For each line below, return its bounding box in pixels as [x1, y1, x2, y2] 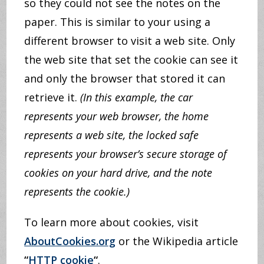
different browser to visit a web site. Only [24, 34, 236, 48]
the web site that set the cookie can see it [24, 52, 239, 67]
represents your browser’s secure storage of [24, 147, 227, 161]
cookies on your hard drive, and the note [24, 166, 213, 180]
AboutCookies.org [24, 234, 116, 248]
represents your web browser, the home [24, 109, 209, 123]
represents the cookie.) [24, 184, 130, 199]
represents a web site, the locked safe [24, 128, 199, 142]
